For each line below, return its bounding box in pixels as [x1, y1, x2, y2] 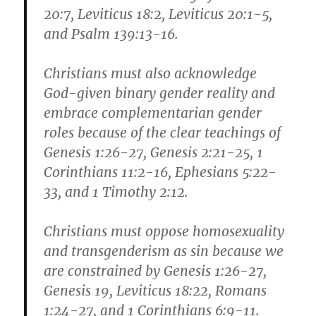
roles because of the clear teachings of [44, 124, 281, 142]
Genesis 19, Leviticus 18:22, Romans [44, 282, 267, 300]
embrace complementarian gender [44, 104, 262, 122]
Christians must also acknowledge [44, 65, 257, 83]
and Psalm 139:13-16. [44, 25, 179, 43]
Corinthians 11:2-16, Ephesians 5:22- [44, 164, 277, 181]
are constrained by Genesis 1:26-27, [44, 262, 267, 280]
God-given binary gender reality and [44, 85, 276, 102]
